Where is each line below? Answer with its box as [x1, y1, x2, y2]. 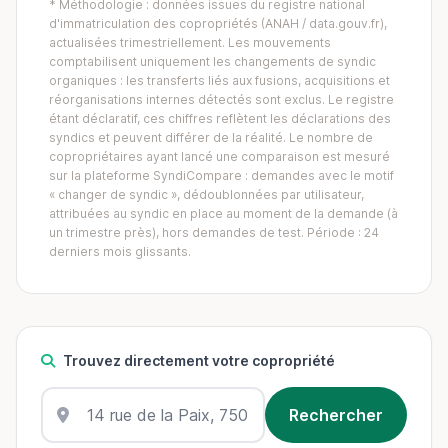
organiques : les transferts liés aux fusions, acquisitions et [49, 73, 390, 88]
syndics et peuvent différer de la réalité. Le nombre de [49, 130, 373, 145]
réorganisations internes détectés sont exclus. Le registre [49, 92, 394, 107]
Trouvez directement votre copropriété [63, 352, 335, 369]
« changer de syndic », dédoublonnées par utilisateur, [49, 187, 364, 202]
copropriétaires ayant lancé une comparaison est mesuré [49, 149, 390, 164]
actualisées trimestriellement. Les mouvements [49, 35, 331, 50]
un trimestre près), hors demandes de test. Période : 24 [49, 225, 379, 240]
